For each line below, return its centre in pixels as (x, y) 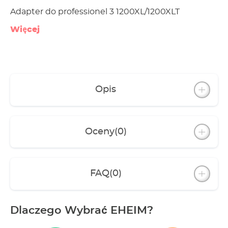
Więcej (25, 30)
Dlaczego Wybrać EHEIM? (82, 210)
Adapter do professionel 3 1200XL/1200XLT (95, 12)
